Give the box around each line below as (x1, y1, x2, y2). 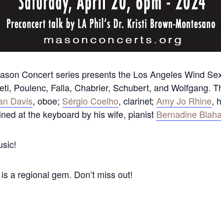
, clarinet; (118, 94, 157, 107)
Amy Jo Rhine (156, 94, 212, 107)
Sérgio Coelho (62, 94, 119, 107)
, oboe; (33, 94, 63, 107)
